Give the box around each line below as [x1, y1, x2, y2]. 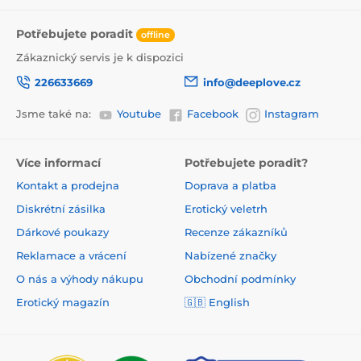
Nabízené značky [185, 248, 276, 262]
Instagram [264, 107, 319, 121]
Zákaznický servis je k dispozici [16, 51, 184, 64]
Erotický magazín [16, 295, 110, 309]
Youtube [117, 107, 161, 121]
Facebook [187, 107, 239, 121]
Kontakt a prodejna [16, 178, 119, 192]
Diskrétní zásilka [16, 201, 106, 215]
